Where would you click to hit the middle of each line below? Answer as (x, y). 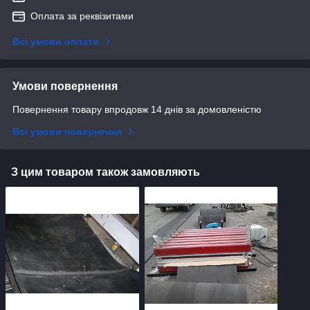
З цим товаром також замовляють (106, 172)
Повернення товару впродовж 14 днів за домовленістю (137, 110)
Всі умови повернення (67, 132)
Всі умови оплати (56, 42)
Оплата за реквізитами (82, 16)
